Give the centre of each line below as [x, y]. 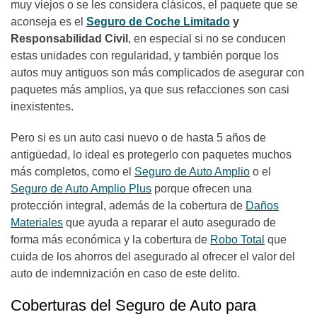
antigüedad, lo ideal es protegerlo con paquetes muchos [151, 155]
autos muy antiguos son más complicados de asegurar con [157, 73]
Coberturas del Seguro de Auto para [133, 305]
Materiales [37, 223]
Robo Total [237, 240]
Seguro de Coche [133, 22]
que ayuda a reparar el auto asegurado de [169, 223]
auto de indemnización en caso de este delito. [125, 273]
